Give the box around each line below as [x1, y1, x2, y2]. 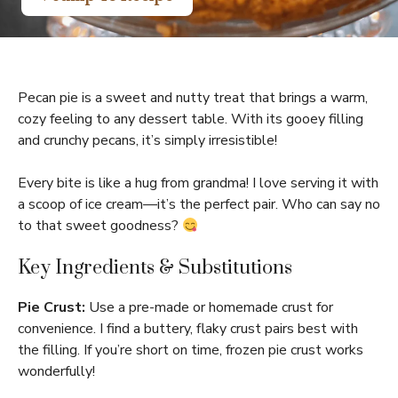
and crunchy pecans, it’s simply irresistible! [18, 131, 277, 150]
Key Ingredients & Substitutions [18, 256, 292, 280]
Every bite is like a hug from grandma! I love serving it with [18, 173, 378, 193]
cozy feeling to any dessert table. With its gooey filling [18, 109, 363, 129]
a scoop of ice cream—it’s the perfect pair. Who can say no [18, 195, 380, 214]
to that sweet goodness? [18, 216, 182, 235]
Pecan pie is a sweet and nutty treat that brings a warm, [18, 88, 368, 107]
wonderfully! [18, 362, 95, 381]
